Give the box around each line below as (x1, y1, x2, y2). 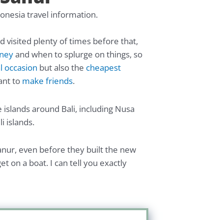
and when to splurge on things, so (13, 49, 142, 60)
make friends (22, 75, 73, 87)
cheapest (86, 62, 121, 74)
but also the (37, 62, 86, 74)
